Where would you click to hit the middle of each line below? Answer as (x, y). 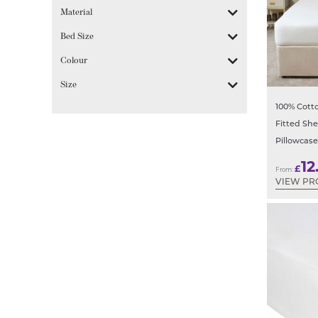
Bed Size (77, 37)
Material (77, 13)
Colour (74, 61)
